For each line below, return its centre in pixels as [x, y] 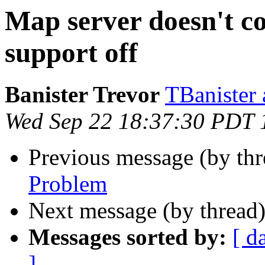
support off [71, 53]
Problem [68, 184]
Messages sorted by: [127, 237]
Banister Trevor [82, 95]
